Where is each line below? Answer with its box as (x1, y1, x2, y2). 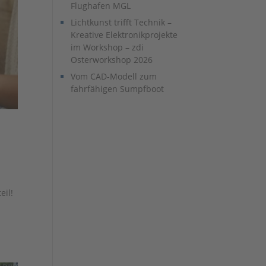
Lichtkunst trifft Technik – (71, 17, 172, 28)
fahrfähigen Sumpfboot (71, 83, 164, 94)
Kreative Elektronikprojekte (71, 29, 178, 40)
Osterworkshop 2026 (71, 54, 153, 65)
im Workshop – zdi (71, 42, 144, 53)
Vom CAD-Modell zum (71, 71, 157, 82)
